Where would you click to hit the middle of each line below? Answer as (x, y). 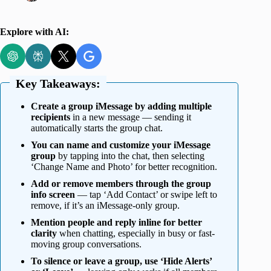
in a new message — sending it (131, 117)
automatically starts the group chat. (97, 128)
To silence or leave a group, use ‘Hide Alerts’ (121, 261)
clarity (44, 233)
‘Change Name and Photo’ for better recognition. (124, 167)
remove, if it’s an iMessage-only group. (105, 206)
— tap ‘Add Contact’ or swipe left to (146, 195)
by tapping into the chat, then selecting (130, 156)
